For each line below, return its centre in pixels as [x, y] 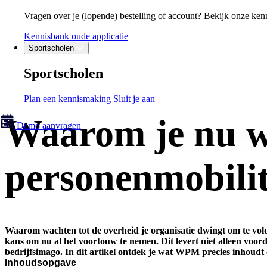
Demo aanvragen [48, 126]
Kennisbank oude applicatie [76, 36]
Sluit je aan [134, 99]
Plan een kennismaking [69, 99]
